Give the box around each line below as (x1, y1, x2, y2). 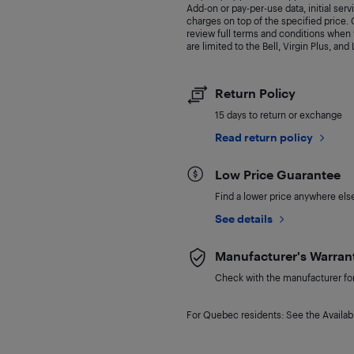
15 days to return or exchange (214, 109, 342, 120)
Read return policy (214, 130, 313, 144)
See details (214, 212, 273, 225)
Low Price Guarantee (214, 167, 341, 182)
